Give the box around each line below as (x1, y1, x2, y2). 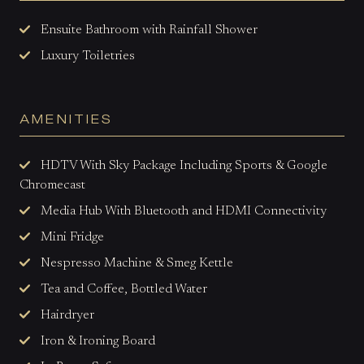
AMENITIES (19, 110, 112, 126)
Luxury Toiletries (41, 49, 135, 63)
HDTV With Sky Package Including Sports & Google (41, 158, 327, 172)
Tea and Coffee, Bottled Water (41, 282, 207, 296)
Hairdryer (41, 308, 94, 322)
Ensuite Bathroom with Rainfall (41, 23, 212, 37)
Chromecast (19, 178, 85, 192)
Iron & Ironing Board (41, 334, 155, 348)
